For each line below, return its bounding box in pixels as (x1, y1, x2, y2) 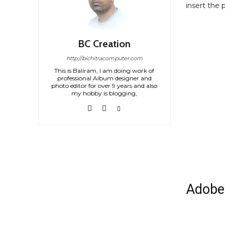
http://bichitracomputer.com (66, 55, 143, 62)
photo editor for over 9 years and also (51, 82, 158, 90)
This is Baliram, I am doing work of (54, 67, 155, 75)
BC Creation (78, 38, 131, 50)
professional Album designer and (57, 74, 152, 82)
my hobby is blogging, (71, 89, 138, 97)
